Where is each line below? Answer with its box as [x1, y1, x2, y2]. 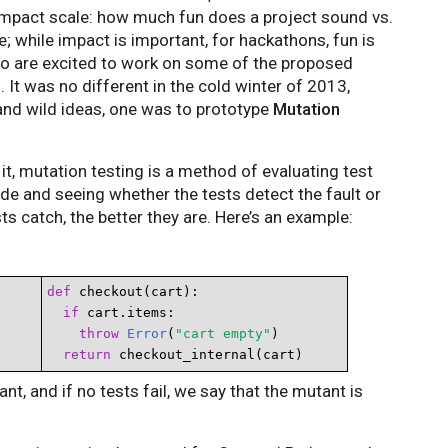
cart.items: [79, 305, 175, 320]
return [63, 347, 111, 362]
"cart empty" [175, 326, 271, 341]
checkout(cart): [71, 284, 199, 299]
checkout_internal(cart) [111, 347, 303, 362]
